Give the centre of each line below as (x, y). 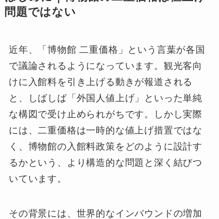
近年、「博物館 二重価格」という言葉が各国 (107, 49)
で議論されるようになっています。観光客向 (106, 66)
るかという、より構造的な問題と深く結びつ (106, 162)
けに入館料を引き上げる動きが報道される (101, 82)
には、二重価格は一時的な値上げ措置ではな (106, 130)
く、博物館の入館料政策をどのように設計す (106, 146)
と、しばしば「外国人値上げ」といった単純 (106, 98)
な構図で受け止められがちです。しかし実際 (106, 114)
